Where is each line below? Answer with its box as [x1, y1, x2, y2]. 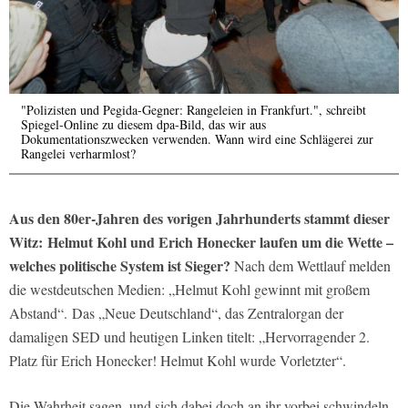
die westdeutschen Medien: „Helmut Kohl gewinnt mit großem [9, 280, 370, 300]
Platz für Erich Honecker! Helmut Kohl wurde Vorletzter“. [9, 351, 346, 371]
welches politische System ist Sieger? [9, 255, 230, 277]
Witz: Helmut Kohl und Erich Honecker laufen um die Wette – [9, 231, 393, 253]
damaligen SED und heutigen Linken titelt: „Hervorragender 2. [9, 327, 370, 347]
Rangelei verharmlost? [21, 145, 136, 163]
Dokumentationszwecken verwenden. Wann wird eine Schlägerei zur [21, 130, 373, 148]
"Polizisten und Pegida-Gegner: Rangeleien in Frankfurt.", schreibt [21, 101, 366, 119]
